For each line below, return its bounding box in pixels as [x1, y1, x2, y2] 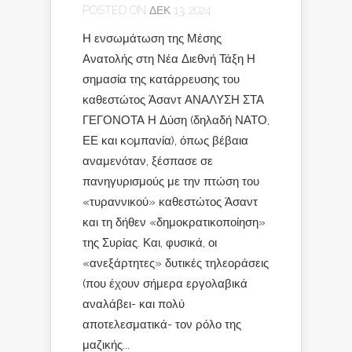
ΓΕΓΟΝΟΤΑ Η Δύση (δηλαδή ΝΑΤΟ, [82, 113, 269, 126]
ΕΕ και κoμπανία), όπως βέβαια [82, 134, 248, 147]
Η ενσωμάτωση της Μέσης [82, 31, 222, 45]
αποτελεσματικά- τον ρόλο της [82, 317, 241, 331]
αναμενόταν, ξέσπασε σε [82, 154, 213, 167]
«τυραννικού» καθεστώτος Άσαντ [82, 195, 258, 208]
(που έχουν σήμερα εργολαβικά [82, 277, 247, 290]
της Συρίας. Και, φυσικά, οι [82, 236, 217, 249]
